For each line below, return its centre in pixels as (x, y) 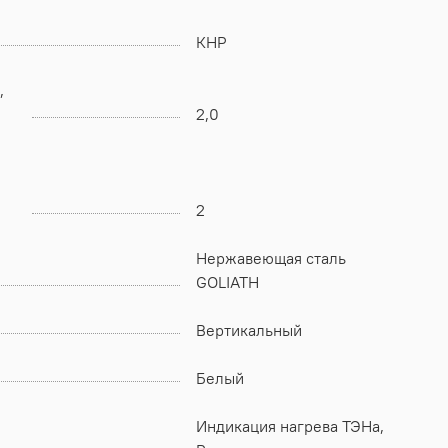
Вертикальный (249, 329)
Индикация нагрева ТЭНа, (290, 425)
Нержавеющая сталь (271, 257)
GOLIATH (227, 281)
